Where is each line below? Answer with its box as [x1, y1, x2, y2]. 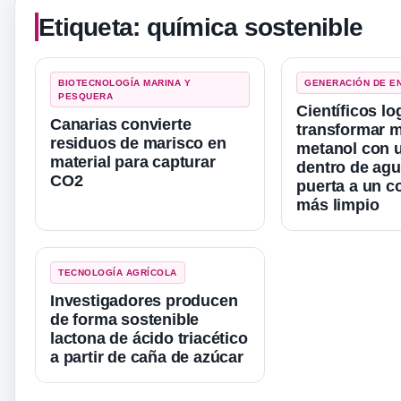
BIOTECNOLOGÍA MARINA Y [58, 77, 191, 88]
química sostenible [146, 12, 363, 41]
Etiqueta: [38, 12, 147, 41]
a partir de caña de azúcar [50, 347, 243, 366]
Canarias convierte [50, 115, 192, 133]
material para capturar [50, 152, 216, 171]
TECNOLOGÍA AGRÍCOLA [58, 267, 177, 277]
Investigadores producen [50, 291, 238, 310]
